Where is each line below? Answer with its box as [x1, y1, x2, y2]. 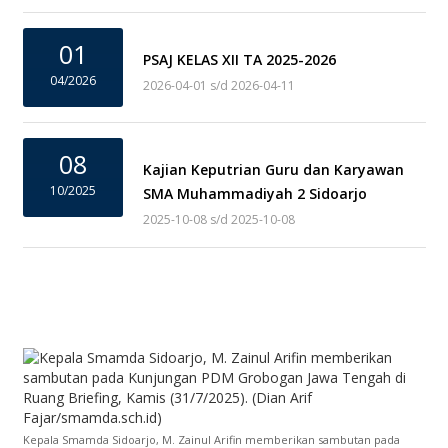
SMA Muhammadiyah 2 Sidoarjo [143, 184, 368, 203]
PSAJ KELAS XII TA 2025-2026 [143, 50, 337, 69]
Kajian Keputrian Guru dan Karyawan [143, 160, 405, 179]
